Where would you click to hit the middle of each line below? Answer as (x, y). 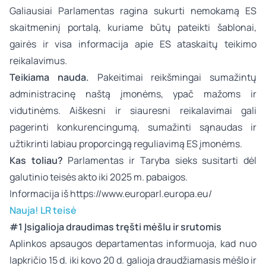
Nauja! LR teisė (46, 210)
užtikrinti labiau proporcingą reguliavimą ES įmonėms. (126, 144)
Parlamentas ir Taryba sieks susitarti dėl (160, 160)
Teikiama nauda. (49, 77)
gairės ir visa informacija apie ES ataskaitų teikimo (133, 44)
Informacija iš (40, 194)
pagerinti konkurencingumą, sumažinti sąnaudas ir (133, 127)
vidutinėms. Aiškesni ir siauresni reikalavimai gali (133, 110)
